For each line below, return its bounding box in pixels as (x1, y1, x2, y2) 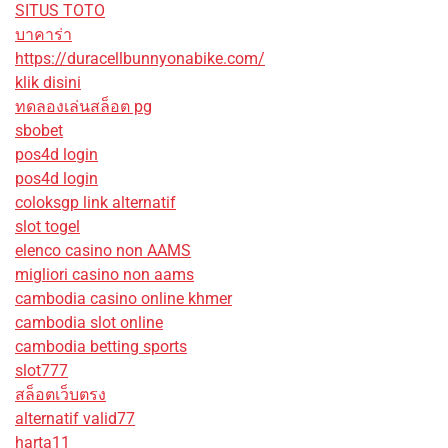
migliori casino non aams (15, 264, 194, 284)
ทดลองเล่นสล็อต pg (15, 96, 152, 116)
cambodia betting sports (15, 336, 187, 356)
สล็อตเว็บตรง (15, 384, 106, 404)
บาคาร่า (15, 24, 72, 44)
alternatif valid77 (15, 408, 135, 428)
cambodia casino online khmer (15, 288, 232, 308)
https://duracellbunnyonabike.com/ (15, 48, 265, 68)
